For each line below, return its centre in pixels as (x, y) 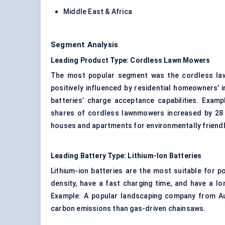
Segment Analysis (85, 45)
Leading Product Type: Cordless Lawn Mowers (131, 61)
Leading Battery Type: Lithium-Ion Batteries (126, 156)
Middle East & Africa (98, 12)
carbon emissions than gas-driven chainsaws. (128, 209)
